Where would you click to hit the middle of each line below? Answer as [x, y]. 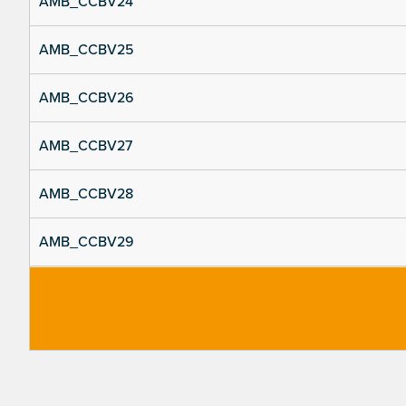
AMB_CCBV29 [87, 242]
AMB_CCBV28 [86, 194]
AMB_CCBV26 [87, 98]
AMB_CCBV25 [87, 50]
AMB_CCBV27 [86, 146]
